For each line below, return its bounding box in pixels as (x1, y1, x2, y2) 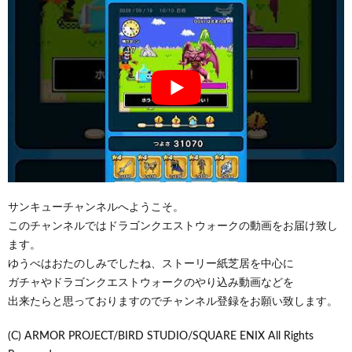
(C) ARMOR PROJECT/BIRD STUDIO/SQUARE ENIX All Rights (8, 330, 313, 342)
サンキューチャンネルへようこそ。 (8, 201, 184, 213)
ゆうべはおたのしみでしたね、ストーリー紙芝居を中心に (8, 258, 294, 269)
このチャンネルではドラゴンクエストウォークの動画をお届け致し (8, 220, 338, 232)
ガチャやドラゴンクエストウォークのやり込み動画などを (8, 277, 294, 288)
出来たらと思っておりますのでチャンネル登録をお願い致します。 (8, 295, 338, 307)
